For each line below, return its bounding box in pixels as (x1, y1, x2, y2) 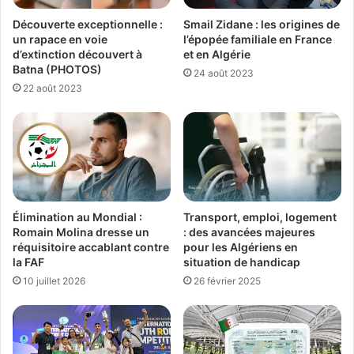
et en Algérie (183, 47, 250, 62)
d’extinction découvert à (13, 47, 142, 62)
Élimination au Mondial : (13, 210, 142, 224)
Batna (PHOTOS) (13, 62, 102, 77)
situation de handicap (183, 255, 300, 269)
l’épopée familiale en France (183, 32, 332, 47)
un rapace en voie (13, 32, 107, 47)
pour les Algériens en (183, 240, 298, 254)
